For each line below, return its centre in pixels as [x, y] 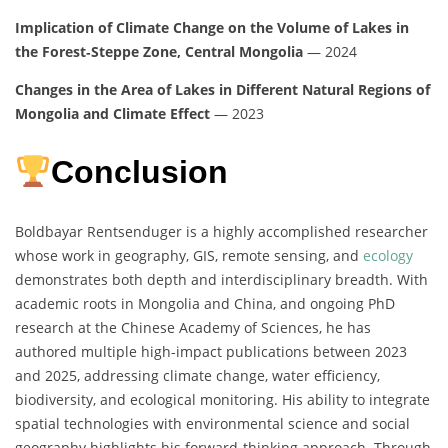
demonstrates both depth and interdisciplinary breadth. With [221, 279]
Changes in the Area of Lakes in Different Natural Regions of [222, 89]
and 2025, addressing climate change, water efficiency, [197, 375]
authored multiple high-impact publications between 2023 [211, 351]
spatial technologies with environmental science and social [212, 423]
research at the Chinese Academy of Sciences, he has [193, 327]
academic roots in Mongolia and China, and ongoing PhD [205, 303]
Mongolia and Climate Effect [112, 113]
